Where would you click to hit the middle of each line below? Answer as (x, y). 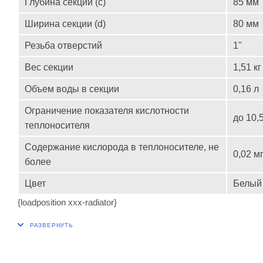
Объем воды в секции (72, 89)
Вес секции (49, 68)
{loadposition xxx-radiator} (67, 203)
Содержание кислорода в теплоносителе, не (122, 147)
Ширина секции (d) (65, 24)
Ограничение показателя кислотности (107, 111)
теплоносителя (57, 126)
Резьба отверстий (63, 46)
